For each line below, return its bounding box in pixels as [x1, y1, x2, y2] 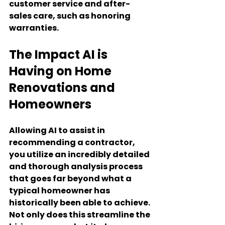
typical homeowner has [9, 185, 111, 196]
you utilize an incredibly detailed [9, 149, 151, 160]
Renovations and [9, 79, 118, 96]
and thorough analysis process [9, 161, 144, 172]
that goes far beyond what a [9, 173, 133, 184]
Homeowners [9, 96, 91, 113]
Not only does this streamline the [9, 209, 152, 220]
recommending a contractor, [9, 137, 137, 148]
